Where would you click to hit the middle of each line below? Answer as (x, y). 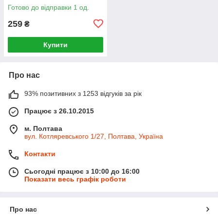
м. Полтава (43, 128)
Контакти (40, 154)
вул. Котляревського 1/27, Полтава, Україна (94, 136)
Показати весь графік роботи (75, 179)
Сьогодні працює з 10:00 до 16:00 (82, 171)
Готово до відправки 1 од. (48, 7)
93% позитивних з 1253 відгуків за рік (83, 93)
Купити (55, 45)
